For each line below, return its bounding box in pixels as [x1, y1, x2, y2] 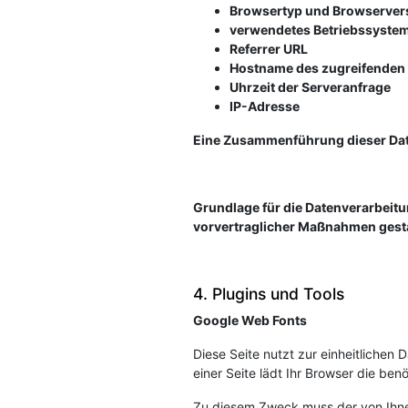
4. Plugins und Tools [193, 284, 344, 303]
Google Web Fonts [193, 312, 307, 328]
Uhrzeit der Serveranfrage [229, 79, 391, 95]
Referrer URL [229, 41, 308, 56]
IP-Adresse [229, 98, 300, 114]
